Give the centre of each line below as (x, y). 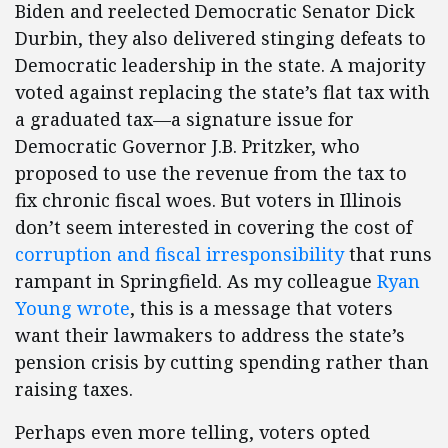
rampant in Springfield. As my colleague (196, 281)
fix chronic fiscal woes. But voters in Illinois (208, 200)
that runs (388, 254)
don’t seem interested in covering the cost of (213, 227)
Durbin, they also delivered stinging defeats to (220, 38)
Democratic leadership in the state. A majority (220, 65)
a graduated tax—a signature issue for (184, 119)
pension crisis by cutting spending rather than (222, 362)
